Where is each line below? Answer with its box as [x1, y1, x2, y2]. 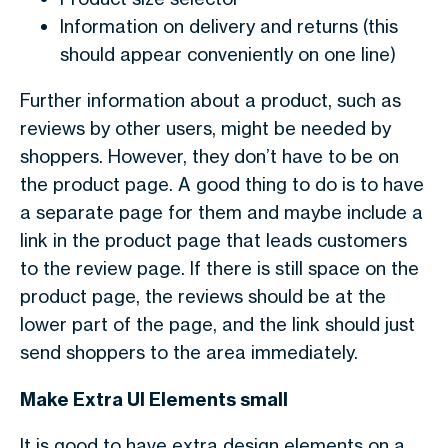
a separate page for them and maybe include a [20, 201, 423, 223]
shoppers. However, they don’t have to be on [20, 145, 399, 167]
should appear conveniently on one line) [60, 43, 396, 65]
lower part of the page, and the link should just [20, 313, 415, 335]
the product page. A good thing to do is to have [20, 173, 424, 195]
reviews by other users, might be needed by [20, 117, 391, 139]
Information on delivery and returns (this [60, 15, 398, 37]
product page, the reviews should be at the [20, 285, 386, 307]
